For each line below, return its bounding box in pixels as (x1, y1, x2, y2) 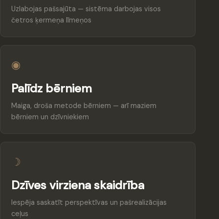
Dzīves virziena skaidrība (11, 177, 145, 193)
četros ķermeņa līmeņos (11, 15, 92, 24)
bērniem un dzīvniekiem (11, 112, 89, 121)
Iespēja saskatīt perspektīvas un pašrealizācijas (11, 197, 167, 207)
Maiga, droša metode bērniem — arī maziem (11, 101, 157, 110)
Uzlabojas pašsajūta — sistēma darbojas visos (11, 4, 161, 13)
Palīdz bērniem (11, 80, 92, 96)
